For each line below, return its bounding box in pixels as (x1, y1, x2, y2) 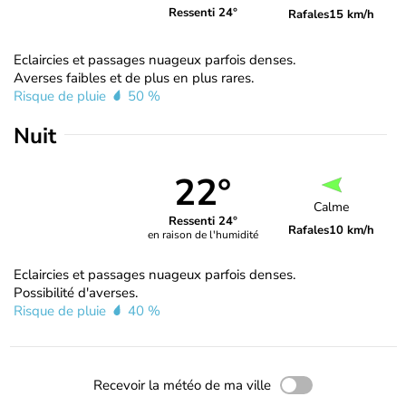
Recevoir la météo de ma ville (93, 375, 271, 394)
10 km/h (329, 222, 375, 239)
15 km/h (329, 5, 375, 23)
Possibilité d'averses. (14, 283, 138, 302)
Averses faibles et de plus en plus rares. (14, 68, 254, 87)
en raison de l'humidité (147, 227, 258, 243)
